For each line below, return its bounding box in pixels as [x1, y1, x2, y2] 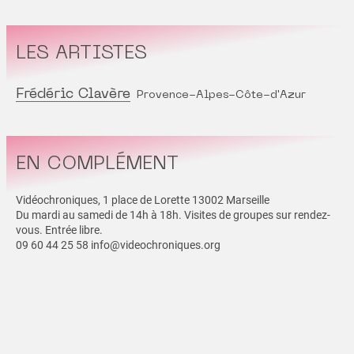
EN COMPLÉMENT [16, 154, 179, 174]
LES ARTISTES [16, 43, 147, 63]
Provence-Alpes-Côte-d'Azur [137, 89, 306, 100]
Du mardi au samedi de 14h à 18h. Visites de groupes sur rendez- [16, 208, 330, 221]
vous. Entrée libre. [16, 223, 103, 236]
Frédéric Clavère [16, 87, 130, 101]
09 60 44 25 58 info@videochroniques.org [16, 238, 220, 251]
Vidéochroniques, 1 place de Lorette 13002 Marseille [16, 193, 269, 206]
